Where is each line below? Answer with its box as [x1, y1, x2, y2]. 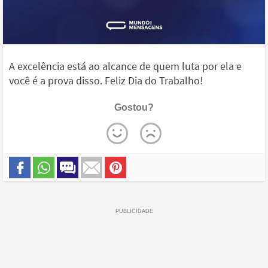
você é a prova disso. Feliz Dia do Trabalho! [9, 74, 203, 88]
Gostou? [114, 102, 154, 113]
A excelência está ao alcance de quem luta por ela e [9, 59, 242, 74]
